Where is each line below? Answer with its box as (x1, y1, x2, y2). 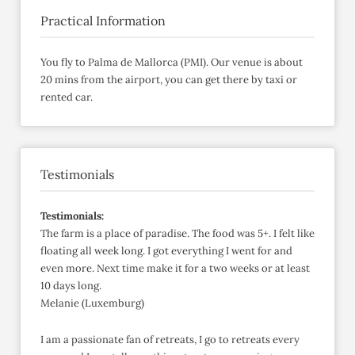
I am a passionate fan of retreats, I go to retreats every (40, 333, 300, 347)
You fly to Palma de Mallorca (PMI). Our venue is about (40, 55, 303, 70)
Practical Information (40, 13, 166, 29)
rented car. (40, 90, 93, 105)
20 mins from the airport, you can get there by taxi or (40, 73, 297, 87)
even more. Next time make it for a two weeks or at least (40, 261, 310, 276)
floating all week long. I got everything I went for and (40, 244, 292, 258)
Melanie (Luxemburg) (40, 296, 144, 311)
